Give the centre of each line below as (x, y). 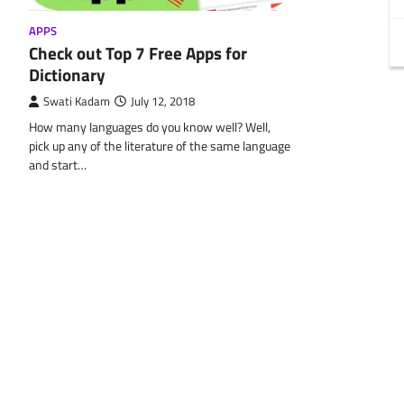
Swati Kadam (77, 102)
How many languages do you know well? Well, (150, 128)
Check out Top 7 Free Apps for (138, 53)
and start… (58, 165)
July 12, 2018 (163, 102)
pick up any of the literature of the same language (160, 147)
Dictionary (67, 75)
